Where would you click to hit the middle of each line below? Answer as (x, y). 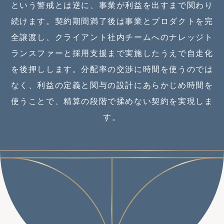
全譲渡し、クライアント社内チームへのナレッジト (112, 37)
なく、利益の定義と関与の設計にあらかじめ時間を (112, 85)
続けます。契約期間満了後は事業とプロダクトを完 (112, 21)
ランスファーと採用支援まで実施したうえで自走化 (112, 53)
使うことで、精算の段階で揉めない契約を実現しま (112, 101)
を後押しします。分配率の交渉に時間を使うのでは (112, 69)
